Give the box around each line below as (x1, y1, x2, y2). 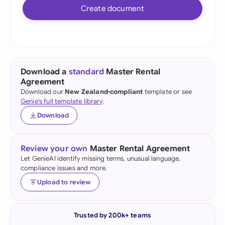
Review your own (21, 144, 88, 154)
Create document (80, 4, 145, 13)
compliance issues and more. (21, 164, 107, 172)
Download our (21, 87, 65, 96)
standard (68, 67, 104, 77)
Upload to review (37, 178, 91, 186)
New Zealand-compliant (65, 87, 143, 96)
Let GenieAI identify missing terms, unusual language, (21, 154, 181, 163)
